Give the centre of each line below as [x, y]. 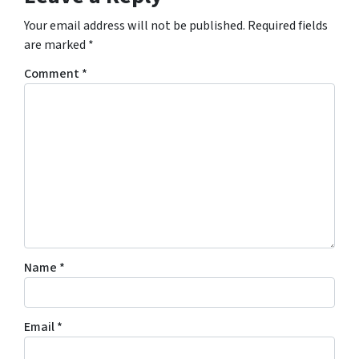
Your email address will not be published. [135, 25]
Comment [53, 73]
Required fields [288, 25]
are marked [56, 44]
